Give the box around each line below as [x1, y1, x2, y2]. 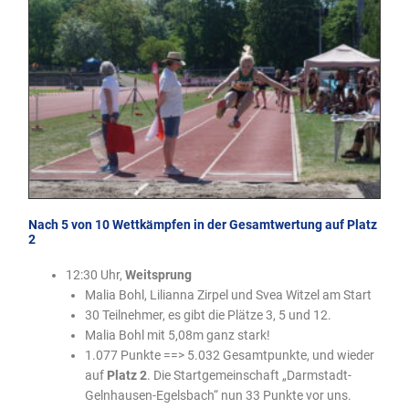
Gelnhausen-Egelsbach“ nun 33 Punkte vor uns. [84, 387, 351, 403]
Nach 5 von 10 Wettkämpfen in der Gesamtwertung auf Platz [28, 216, 378, 232]
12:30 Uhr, [66, 267, 126, 282]
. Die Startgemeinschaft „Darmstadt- [146, 367, 351, 383]
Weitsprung [125, 267, 193, 282]
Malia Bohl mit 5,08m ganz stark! [84, 327, 270, 342]
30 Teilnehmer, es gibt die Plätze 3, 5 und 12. [84, 307, 331, 322]
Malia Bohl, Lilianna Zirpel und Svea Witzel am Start [84, 287, 372, 302]
